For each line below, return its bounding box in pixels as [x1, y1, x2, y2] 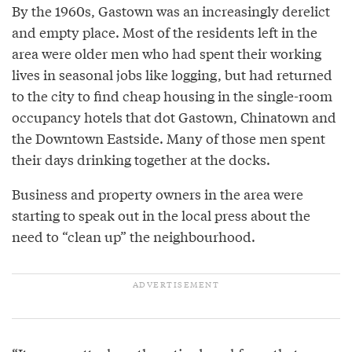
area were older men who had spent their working [12, 43, 321, 64]
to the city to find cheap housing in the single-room [12, 86, 332, 106]
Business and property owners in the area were [12, 184, 303, 204]
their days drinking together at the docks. [12, 149, 270, 170]
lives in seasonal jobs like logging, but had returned [12, 64, 332, 85]
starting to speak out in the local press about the [12, 205, 310, 225]
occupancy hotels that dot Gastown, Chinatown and [12, 107, 336, 127]
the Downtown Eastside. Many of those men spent [12, 128, 325, 148]
